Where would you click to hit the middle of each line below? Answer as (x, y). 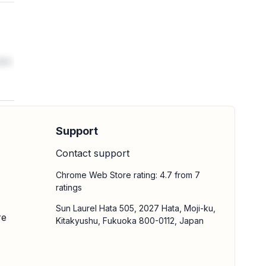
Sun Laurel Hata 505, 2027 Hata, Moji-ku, (135, 208)
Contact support (92, 153)
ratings (69, 187)
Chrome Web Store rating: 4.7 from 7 (128, 175)
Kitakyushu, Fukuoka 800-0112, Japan (129, 221)
